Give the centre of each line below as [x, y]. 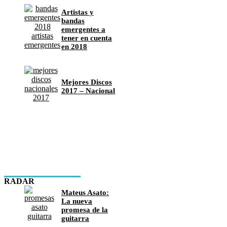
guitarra [75, 219]
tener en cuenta [87, 38]
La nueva [77, 201]
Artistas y [78, 12]
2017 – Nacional [88, 91]
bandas [73, 21]
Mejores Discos [87, 82]
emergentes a [83, 29]
